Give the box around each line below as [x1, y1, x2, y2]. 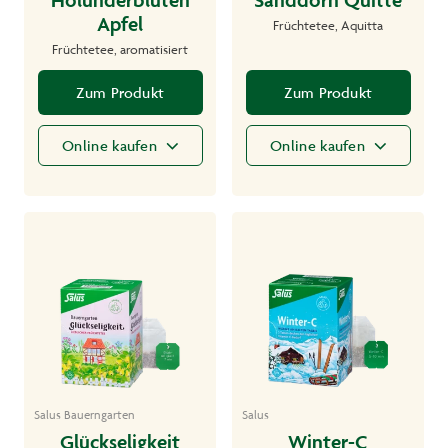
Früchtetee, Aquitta [273, 16, 383, 33]
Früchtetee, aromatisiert [52, 40, 188, 57]
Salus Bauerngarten [34, 406, 135, 422]
